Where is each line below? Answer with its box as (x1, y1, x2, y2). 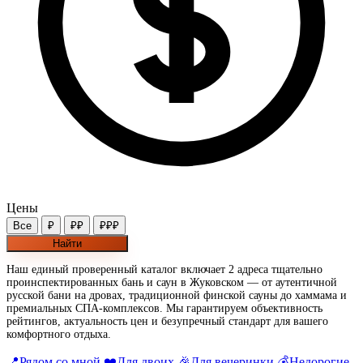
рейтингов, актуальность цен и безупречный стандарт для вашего (6, 314, 328, 327)
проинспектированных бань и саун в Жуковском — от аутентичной (6, 275, 337, 288)
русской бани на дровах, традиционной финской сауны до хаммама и (6, 288, 347, 301)
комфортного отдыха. (6, 327, 111, 340)
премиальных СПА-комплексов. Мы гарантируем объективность (6, 301, 322, 314)
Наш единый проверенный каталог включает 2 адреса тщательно (6, 263, 322, 275)
